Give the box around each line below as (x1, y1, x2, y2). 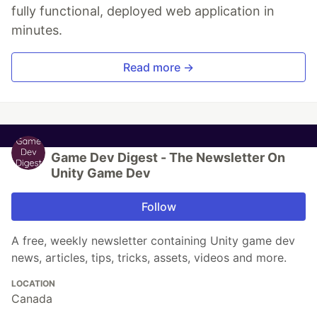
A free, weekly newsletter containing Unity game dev (11, 234, 295, 248)
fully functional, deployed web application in (11, 4, 275, 19)
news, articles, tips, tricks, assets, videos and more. (11, 250, 287, 265)
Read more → (123, 60, 194, 75)
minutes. (11, 23, 62, 38)
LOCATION (11, 278, 55, 289)
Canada (11, 292, 52, 306)
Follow (141, 200, 176, 214)
